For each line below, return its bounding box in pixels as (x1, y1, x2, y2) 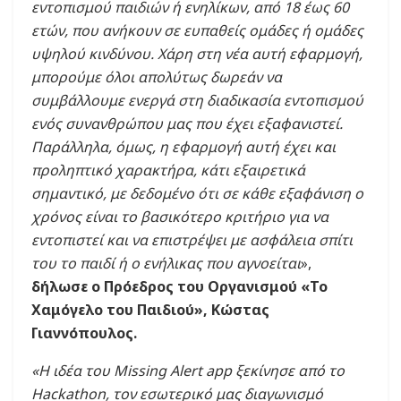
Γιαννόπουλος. (31, 323, 137, 344)
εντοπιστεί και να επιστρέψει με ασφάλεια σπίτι (31, 230, 353, 251)
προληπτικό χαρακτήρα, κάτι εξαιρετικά (31, 160, 305, 181)
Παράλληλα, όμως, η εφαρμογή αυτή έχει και (31, 137, 336, 158)
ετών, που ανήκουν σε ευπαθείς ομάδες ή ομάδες (31, 21, 363, 41)
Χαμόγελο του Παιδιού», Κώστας (31, 300, 269, 320)
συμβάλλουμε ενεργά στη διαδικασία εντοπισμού (31, 90, 363, 111)
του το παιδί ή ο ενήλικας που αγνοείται (31, 253, 301, 274)
